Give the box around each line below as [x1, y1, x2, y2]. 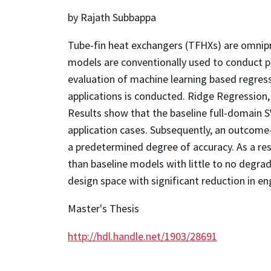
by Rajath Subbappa [68, 10, 156, 24]
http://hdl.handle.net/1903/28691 [68, 229, 217, 243]
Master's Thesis [68, 201, 139, 215]
